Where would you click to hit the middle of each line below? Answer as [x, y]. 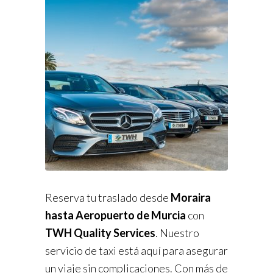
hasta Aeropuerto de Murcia [116, 215]
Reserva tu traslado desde [108, 198]
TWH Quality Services [100, 233]
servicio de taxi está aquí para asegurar [136, 251]
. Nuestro [177, 233]
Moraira [191, 198]
